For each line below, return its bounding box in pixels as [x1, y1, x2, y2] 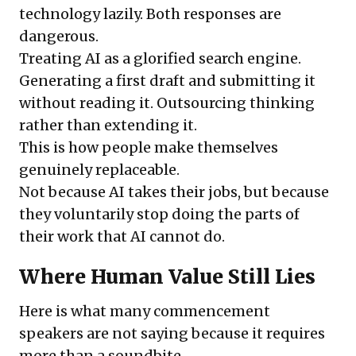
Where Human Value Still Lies [19, 265, 315, 290]
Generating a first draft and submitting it [19, 72, 315, 91]
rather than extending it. [19, 116, 197, 135]
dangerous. [19, 27, 99, 46]
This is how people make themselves [19, 138, 278, 157]
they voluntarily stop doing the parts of [19, 205, 300, 224]
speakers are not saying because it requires [19, 324, 325, 343]
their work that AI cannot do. [19, 227, 225, 246]
